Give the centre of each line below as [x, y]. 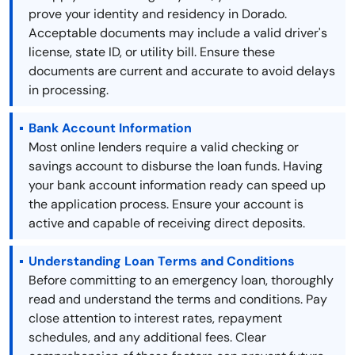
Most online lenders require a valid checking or [164, 147]
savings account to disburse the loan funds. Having [176, 166]
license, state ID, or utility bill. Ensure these [152, 52]
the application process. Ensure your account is [166, 204]
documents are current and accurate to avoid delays [182, 71]
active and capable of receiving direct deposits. [167, 223]
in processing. [69, 90]
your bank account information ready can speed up [177, 185]
